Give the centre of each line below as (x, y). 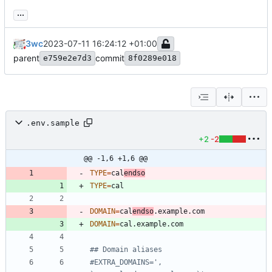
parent (26, 58)
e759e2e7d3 (67, 58)
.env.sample (53, 123)
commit (110, 58)
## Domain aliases (126, 250)
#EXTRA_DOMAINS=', (126, 263)
